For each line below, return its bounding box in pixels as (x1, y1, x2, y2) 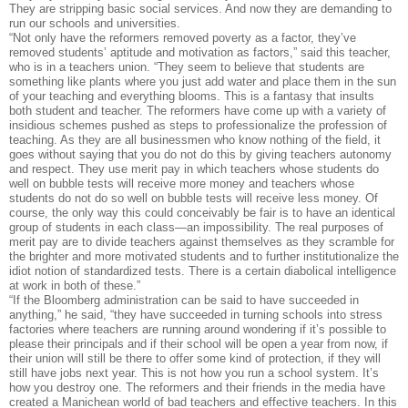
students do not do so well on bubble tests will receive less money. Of (9, 191, 378, 206)
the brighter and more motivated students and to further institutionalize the (9, 250, 399, 264)
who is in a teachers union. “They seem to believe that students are (9, 60, 364, 75)
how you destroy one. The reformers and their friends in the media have (9, 381, 385, 395)
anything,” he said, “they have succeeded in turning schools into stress (9, 308, 382, 322)
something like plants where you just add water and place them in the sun (9, 75, 396, 89)
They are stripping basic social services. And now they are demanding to (9, 2, 392, 16)
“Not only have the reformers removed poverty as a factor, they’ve (9, 31, 356, 46)
